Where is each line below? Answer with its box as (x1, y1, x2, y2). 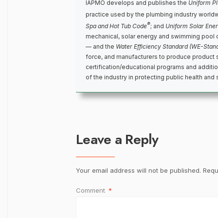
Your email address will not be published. (76, 166, 201, 175)
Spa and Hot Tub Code (86, 22, 147, 30)
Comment (76, 186, 107, 195)
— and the (86, 43, 116, 51)
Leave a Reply (76, 129, 158, 150)
